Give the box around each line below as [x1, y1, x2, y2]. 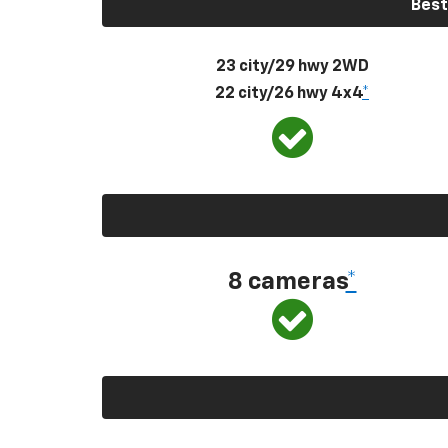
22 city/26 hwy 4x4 [215, 85, 362, 102]
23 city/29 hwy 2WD [215, 58, 369, 75]
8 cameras [227, 269, 346, 294]
